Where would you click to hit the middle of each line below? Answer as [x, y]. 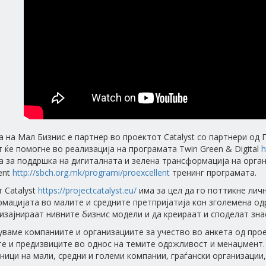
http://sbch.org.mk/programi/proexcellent [91, 172]
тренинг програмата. [213, 172]
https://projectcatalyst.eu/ [87, 190]
